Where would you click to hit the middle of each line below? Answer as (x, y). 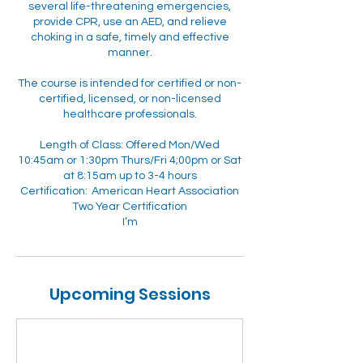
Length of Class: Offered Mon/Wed (130, 145)
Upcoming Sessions (130, 294)
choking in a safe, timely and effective (130, 37)
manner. (130, 53)
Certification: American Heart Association (130, 191)
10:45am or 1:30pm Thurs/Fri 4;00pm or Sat (130, 160)
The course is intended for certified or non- (130, 83)
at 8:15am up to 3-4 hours (130, 176)
